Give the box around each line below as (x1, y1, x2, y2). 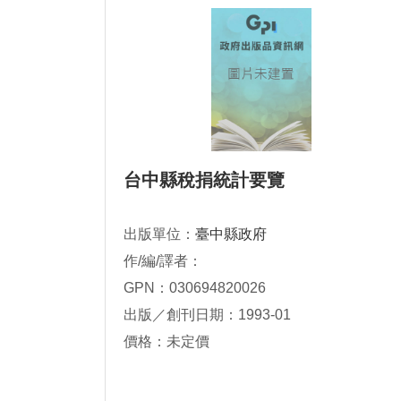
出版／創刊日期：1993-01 (124, 307, 291, 322)
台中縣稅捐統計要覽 (124, 170, 285, 190)
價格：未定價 (124, 334, 209, 349)
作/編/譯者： (124, 253, 202, 269)
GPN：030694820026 (124, 280, 266, 295)
